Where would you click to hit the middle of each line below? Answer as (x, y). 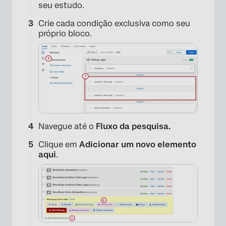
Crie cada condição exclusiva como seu (114, 24)
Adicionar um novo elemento (138, 145)
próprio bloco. (65, 34)
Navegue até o (67, 127)
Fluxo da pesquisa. (133, 127)
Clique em (59, 145)
